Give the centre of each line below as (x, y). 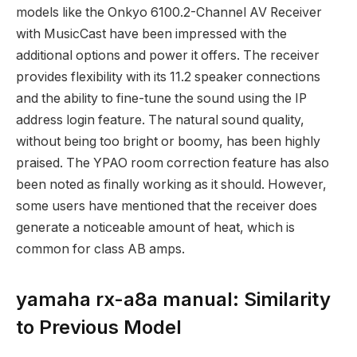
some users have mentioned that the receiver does (167, 206)
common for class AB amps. (100, 249)
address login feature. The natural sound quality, (160, 120)
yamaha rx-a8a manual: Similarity (173, 300)
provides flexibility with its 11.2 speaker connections (168, 77)
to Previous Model (99, 328)
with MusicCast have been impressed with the (151, 34)
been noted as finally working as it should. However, (171, 185)
